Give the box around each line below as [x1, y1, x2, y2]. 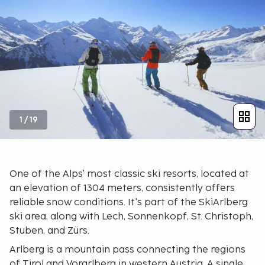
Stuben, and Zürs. [9, 225, 89, 237]
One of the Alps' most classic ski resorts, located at [9, 168, 249, 180]
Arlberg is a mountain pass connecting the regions [9, 244, 245, 256]
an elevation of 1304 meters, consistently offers [9, 182, 235, 194]
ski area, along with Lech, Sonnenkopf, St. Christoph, [9, 211, 253, 222]
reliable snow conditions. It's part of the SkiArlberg [9, 196, 248, 208]
